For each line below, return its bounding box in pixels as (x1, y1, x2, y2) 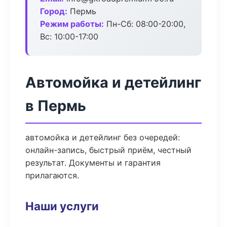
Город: (40, 6, 67, 16)
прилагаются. (25, 170, 79, 180)
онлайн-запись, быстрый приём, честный (25, 145, 192, 155)
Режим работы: (40, 19, 104, 29)
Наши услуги (25, 199, 99, 213)
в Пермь (25, 97, 86, 115)
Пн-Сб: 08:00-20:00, (104, 19, 185, 29)
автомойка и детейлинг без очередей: (25, 132, 180, 142)
